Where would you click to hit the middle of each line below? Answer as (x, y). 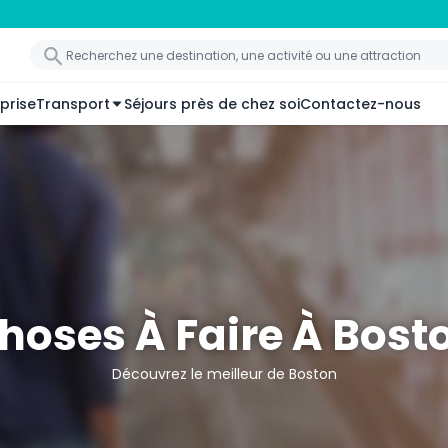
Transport (73, 103)
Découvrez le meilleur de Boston (224, 374)
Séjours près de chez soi (212, 103)
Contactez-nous (360, 103)
